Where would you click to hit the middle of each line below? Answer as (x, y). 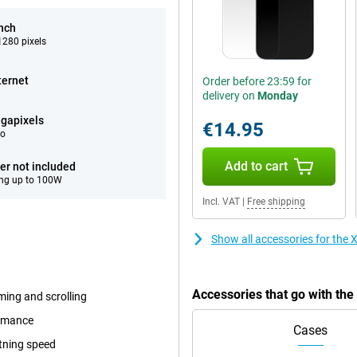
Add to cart (256, 166)
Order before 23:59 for (257, 81)
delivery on (230, 96)
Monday (278, 96)
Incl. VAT (221, 202)
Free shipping (276, 202)
